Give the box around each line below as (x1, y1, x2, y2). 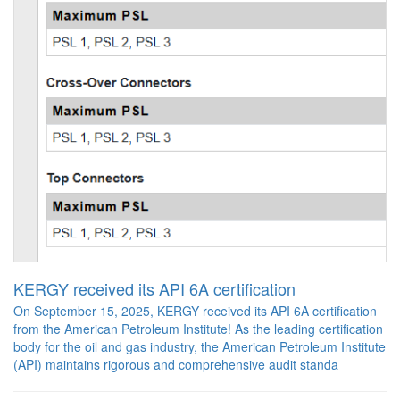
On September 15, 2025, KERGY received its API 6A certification (13, 302, 377, 321)
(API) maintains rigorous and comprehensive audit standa (13, 355, 338, 374)
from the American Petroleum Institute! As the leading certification (13, 320, 383, 338)
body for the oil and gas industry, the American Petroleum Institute (13, 337, 386, 356)
